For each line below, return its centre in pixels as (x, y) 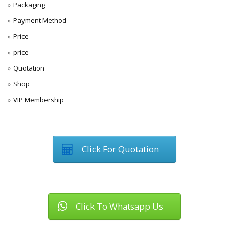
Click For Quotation (120, 149)
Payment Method (40, 20)
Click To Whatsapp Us (119, 206)
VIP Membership (39, 100)
